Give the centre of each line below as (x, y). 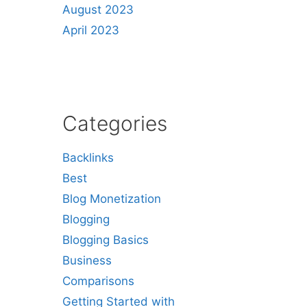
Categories (115, 123)
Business (87, 260)
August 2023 (98, 9)
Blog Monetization (112, 198)
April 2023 (91, 30)
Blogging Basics (106, 240)
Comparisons (98, 281)
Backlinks (88, 157)
